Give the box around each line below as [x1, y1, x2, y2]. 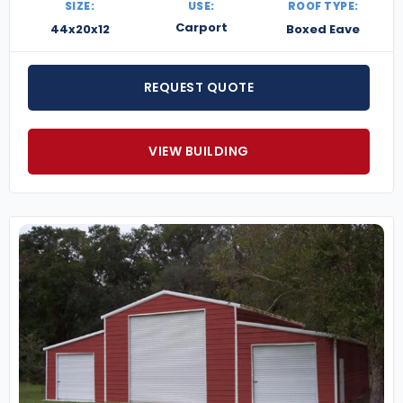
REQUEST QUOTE [143, 78, 255, 97]
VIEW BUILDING [148, 142, 249, 161]
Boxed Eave [286, 21, 361, 39]
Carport [175, 19, 228, 37]
